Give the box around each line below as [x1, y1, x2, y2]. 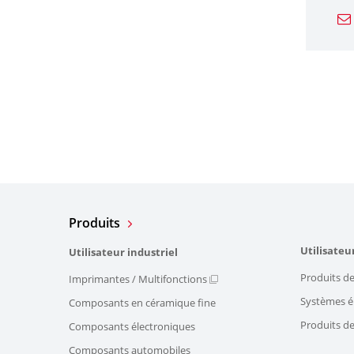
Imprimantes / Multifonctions [69, 272, 207, 287]
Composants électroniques [69, 319, 195, 334]
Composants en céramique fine [69, 296, 216, 311]
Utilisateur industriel [69, 245, 178, 260]
